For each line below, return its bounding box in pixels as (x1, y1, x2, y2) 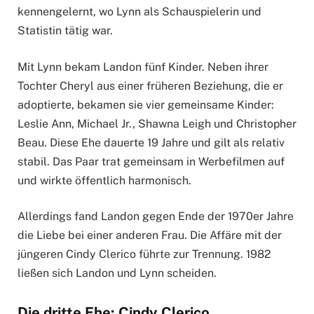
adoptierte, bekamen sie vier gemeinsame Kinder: (18, 97, 274, 111)
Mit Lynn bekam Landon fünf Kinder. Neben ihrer (18, 60, 268, 74)
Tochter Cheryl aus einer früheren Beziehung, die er (18, 78, 283, 93)
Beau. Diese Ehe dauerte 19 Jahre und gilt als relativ (18, 135, 285, 149)
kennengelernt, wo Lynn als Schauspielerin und (18, 4, 261, 18)
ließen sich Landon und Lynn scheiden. (18, 266, 217, 280)
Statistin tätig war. (18, 23, 113, 37)
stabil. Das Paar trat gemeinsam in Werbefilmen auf (18, 154, 285, 168)
